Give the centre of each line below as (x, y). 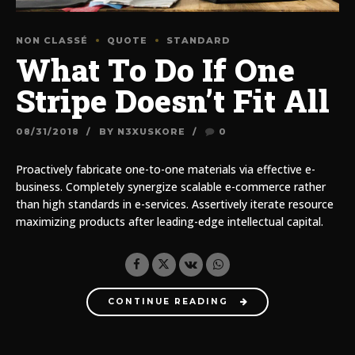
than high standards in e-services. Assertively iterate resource (175, 204)
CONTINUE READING (168, 302)
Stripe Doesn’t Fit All (173, 100)
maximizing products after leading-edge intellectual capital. (170, 221)
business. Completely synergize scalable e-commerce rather (171, 186)
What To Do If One (155, 69)
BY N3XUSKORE (142, 131)
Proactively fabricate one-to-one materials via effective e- (166, 169)
